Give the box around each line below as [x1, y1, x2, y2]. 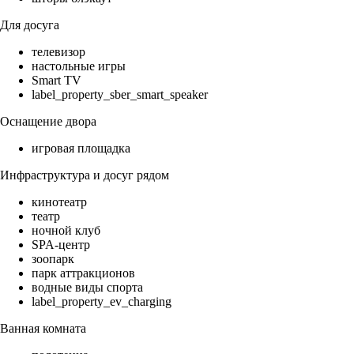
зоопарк [32, 252, 74, 266]
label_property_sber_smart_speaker [32, 88, 208, 102]
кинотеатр [32, 195, 87, 209]
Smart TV [32, 73, 81, 88]
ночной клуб [32, 224, 100, 238]
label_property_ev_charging [32, 295, 171, 309]
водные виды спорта [32, 281, 143, 295]
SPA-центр [32, 238, 90, 252]
